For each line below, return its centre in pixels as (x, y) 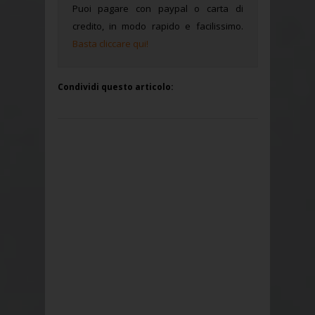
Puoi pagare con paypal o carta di (157, 9)
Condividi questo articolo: (115, 87)
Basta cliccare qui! (110, 44)
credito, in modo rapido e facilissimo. (157, 26)
